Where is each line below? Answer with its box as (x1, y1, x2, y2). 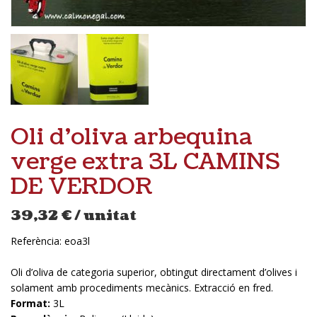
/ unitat (74, 206, 137, 225)
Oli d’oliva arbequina (11, 120, 253, 153)
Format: (11, 296, 50, 310)
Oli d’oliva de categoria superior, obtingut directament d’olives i (11, 265, 297, 279)
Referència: (11, 234, 64, 248)
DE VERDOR (11, 170, 153, 202)
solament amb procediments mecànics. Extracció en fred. (11, 280, 273, 294)
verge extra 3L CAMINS (11, 145, 279, 178)
